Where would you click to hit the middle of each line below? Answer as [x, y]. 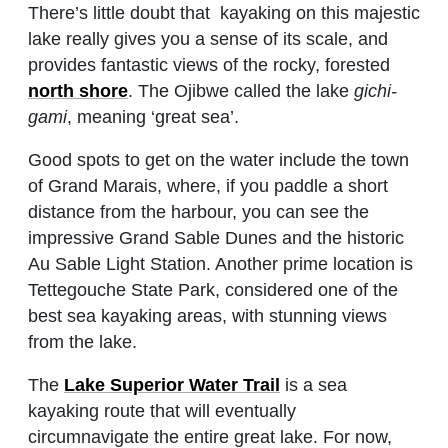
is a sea [313, 385]
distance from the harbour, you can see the [198, 212]
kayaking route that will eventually [162, 411]
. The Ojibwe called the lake [241, 91]
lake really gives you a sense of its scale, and [208, 39]
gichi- [375, 91]
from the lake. [82, 342]
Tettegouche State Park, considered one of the [213, 290]
